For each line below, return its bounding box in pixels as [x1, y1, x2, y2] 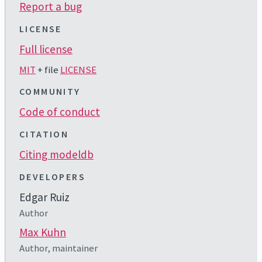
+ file [36, 63, 60, 77]
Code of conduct [19, 105, 100, 119]
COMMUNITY [19, 85, 81, 98]
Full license [19, 42, 73, 57]
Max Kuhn [19, 225, 66, 240]
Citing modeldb [19, 147, 94, 162]
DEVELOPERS [19, 171, 85, 183]
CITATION [19, 128, 69, 140]
